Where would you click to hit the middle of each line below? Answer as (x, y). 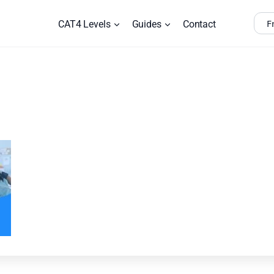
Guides (146, 24)
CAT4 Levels (84, 24)
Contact (199, 24)
